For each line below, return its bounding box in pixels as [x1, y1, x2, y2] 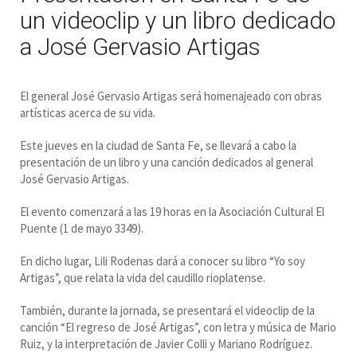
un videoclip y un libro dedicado [20, 6, 335, 34]
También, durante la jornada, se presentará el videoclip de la [20, 303, 315, 318]
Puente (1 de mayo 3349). [20, 221, 143, 236]
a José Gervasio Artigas [20, 33, 261, 61]
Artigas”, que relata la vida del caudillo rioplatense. [20, 270, 265, 285]
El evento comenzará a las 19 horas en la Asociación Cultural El [20, 204, 324, 219]
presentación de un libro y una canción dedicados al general [20, 155, 313, 170]
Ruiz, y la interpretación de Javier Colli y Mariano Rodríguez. [20, 336, 312, 351]
